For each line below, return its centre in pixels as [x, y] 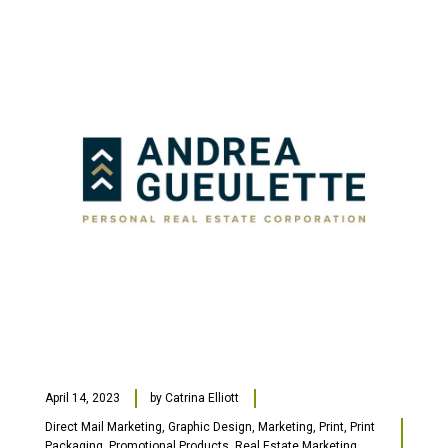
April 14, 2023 [82, 398]
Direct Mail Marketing [103, 427]
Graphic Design [210, 427]
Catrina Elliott [202, 398]
